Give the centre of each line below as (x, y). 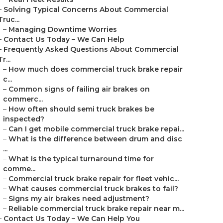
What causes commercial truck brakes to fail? (93, 189)
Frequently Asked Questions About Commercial (91, 49)
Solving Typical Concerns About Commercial (86, 9)
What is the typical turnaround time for (81, 159)
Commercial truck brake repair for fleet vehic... (94, 179)
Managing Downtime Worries (63, 29)
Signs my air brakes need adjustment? (79, 199)
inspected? (24, 119)
